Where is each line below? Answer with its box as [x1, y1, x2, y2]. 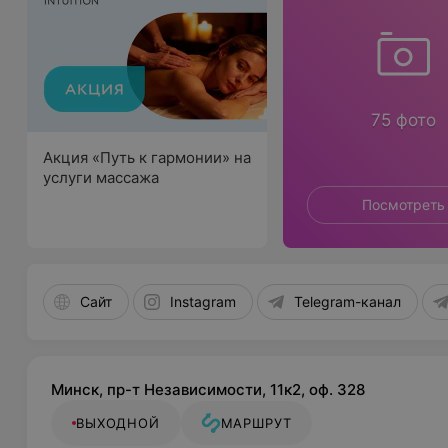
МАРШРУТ [220, 415, 293, 431]
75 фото [370, 110, 436, 130]
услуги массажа [43, 168, 160, 187]
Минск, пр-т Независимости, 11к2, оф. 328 [51, 380, 366, 399]
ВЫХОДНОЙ [76, 415, 160, 431]
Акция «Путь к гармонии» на [43, 148, 252, 167]
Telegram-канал [294, 293, 402, 310]
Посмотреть [361, 196, 445, 213]
